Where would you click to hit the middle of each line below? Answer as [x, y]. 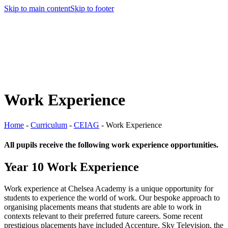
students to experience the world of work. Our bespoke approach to [112, 198]
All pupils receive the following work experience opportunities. [111, 145]
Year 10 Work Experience [72, 167]
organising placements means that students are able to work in [103, 207]
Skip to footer [92, 8]
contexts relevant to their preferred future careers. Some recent [103, 216]
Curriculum [49, 125]
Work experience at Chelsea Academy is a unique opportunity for [109, 189]
